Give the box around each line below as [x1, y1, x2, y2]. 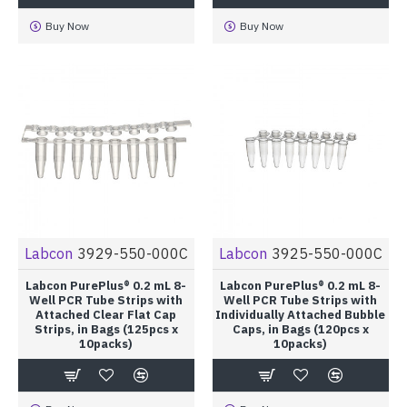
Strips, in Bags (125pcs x [34, 322, 178, 338]
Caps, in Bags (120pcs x [232, 322, 369, 338]
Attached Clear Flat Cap [35, 307, 177, 323]
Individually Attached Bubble [215, 307, 386, 323]
